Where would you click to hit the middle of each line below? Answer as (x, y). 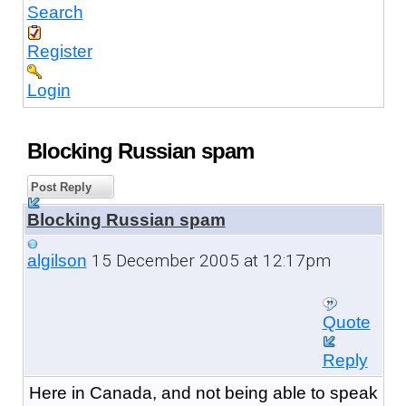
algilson (57, 260)
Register (59, 51)
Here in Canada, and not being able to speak (203, 392)
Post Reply (59, 187)
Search (55, 12)
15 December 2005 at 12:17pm (208, 260)
